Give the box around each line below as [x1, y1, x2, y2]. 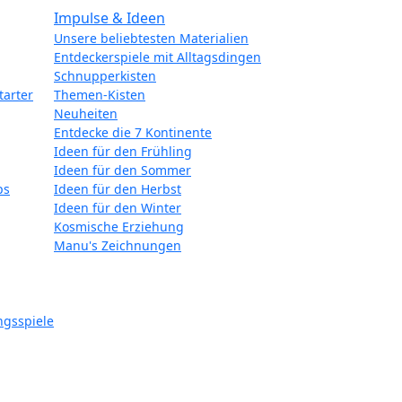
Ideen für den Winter [54, 199, 181, 216]
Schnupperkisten [54, 67, 156, 84]
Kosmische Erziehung [54, 218, 184, 235]
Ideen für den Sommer [54, 162, 191, 179]
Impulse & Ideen [54, 8, 165, 28]
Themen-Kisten [54, 86, 145, 103]
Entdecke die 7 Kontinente [54, 124, 212, 141]
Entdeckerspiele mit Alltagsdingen [54, 48, 261, 66]
